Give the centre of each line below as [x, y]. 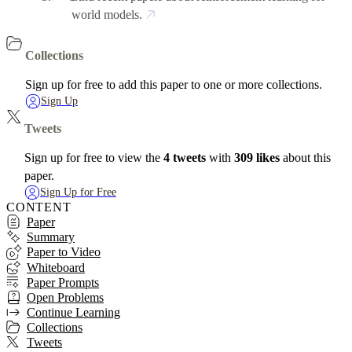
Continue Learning [73, 312]
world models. [107, 14]
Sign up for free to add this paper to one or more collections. [174, 84]
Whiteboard [56, 267]
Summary [51, 236]
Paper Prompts [63, 282]
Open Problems [65, 297]
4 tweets [184, 157]
